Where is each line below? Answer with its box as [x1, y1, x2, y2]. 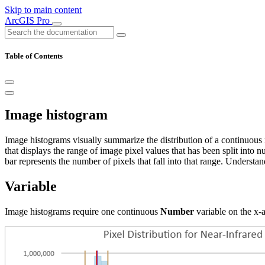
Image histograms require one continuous [5, 206, 160, 216]
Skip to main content [5, 5, 82, 15]
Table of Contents [5, 51, 63, 61]
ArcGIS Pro [5, 15, 52, 25]
